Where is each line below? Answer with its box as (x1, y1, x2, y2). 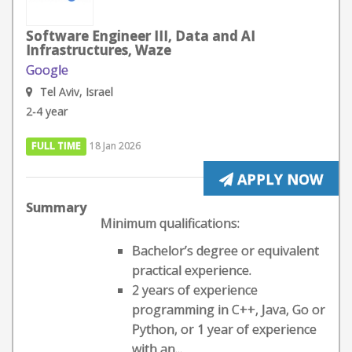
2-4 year (26, 104, 68, 119)
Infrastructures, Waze (26, 41, 171, 59)
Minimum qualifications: (101, 214, 240, 232)
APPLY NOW (233, 170, 323, 189)
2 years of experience (132, 281, 258, 299)
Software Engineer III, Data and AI (26, 27, 255, 45)
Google (26, 61, 68, 79)
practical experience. (132, 262, 251, 279)
